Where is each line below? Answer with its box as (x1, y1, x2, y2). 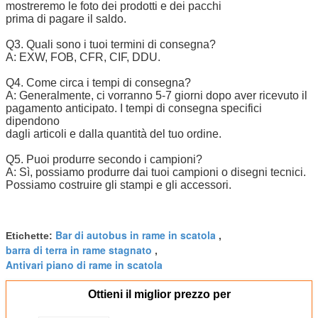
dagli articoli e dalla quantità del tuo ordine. (6, 127, 221, 140)
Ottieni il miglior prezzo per (87, 287, 231, 300)
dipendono (6, 114, 60, 127)
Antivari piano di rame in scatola (6, 257, 163, 272)
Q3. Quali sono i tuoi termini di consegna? (6, 38, 216, 50)
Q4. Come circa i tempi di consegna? (6, 76, 191, 89)
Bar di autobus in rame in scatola (55, 227, 216, 242)
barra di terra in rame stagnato (6, 242, 152, 257)
